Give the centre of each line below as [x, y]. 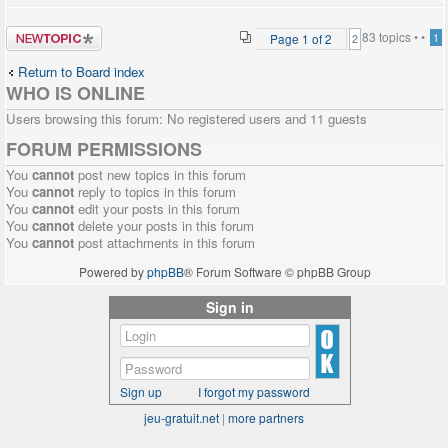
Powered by [113, 271]
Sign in [230, 307]
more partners [266, 417]
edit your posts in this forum [157, 208]
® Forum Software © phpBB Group [277, 271]
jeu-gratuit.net [181, 417]
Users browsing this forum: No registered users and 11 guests [186, 118]
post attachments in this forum [164, 242]
